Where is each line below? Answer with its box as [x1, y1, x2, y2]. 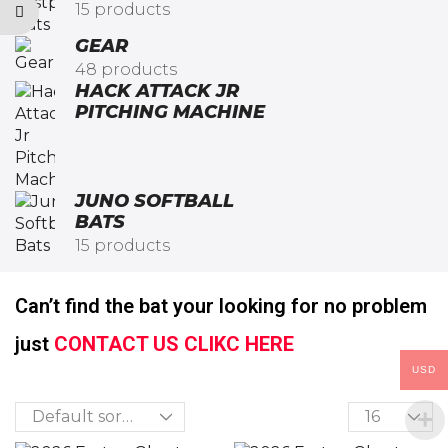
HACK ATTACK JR [75, 79, 239, 102]
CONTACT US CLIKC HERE [54, 331, 294, 356]
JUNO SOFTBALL [75, 189, 234, 212]
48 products [75, 59, 177, 79]
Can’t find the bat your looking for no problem [15, 293, 427, 318]
